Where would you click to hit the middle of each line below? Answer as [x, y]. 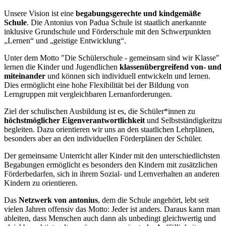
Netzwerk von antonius [58, 200]
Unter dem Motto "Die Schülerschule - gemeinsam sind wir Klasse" [112, 58]
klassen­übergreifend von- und [171, 67]
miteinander [25, 76]
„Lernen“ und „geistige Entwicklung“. [65, 40]
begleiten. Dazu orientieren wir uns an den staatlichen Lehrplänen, [109, 129]
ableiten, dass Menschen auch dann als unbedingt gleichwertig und [110, 218]
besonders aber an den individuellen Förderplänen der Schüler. [103, 138]
